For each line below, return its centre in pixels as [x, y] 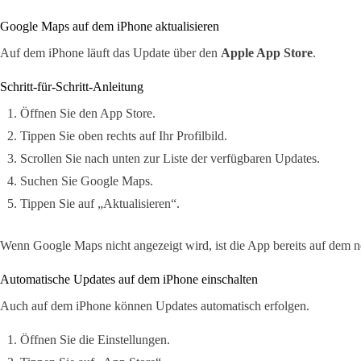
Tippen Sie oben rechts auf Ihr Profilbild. [124, 135]
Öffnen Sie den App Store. [88, 113]
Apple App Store [267, 52]
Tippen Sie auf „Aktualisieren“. [100, 203]
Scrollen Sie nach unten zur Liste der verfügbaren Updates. [170, 158]
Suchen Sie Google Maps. [87, 180]
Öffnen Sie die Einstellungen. [95, 339]
